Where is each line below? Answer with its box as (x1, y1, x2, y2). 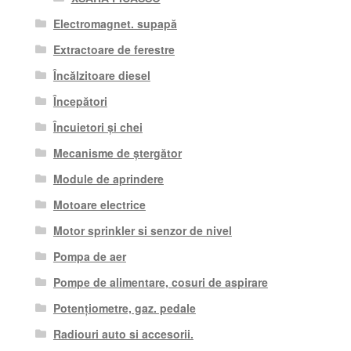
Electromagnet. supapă (52, 15, 177, 31)
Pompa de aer (52, 248, 126, 264)
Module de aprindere (52, 170, 164, 186)
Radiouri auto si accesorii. (52, 325, 194, 342)
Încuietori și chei (52, 118, 143, 135)
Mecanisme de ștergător (52, 144, 182, 161)
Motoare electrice (52, 196, 146, 212)
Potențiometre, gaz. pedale (52, 299, 196, 316)
